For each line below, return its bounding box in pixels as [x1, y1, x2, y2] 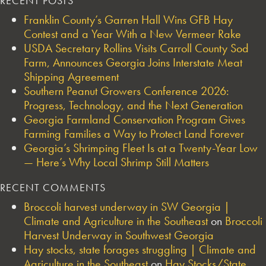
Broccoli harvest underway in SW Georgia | [24, 198, 230, 214]
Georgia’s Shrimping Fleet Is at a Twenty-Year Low [24, 140, 258, 156]
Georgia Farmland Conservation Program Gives [24, 111, 245, 127]
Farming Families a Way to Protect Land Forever [24, 125, 244, 141]
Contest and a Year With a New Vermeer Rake [24, 26, 241, 42]
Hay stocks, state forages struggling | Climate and [24, 241, 256, 257]
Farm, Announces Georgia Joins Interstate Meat [24, 54, 242, 70]
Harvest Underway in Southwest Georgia [24, 227, 214, 243]
